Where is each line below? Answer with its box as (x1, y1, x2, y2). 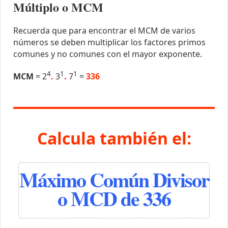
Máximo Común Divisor (19, 164, 209, 195)
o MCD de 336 (58, 183, 170, 214)
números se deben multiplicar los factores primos (13, 36, 206, 48)
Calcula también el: (37, 127, 191, 150)
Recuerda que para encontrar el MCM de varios (13, 24, 195, 36)
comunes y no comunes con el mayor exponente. (13, 48, 202, 60)
